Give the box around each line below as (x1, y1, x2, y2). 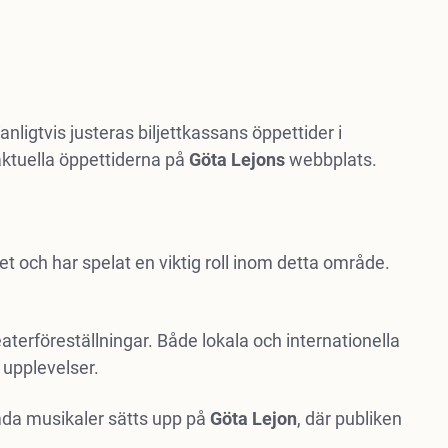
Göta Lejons (188, 149, 285, 170)
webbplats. (284, 149, 377, 170)
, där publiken (296, 408, 402, 429)
